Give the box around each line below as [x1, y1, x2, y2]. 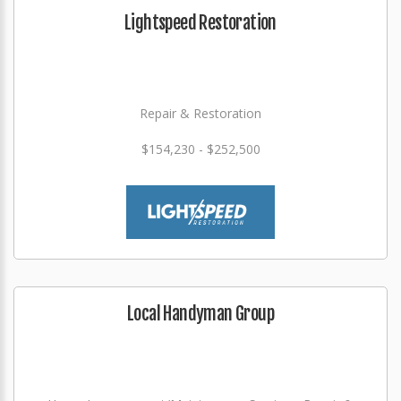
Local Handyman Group [127, 302, 274, 325]
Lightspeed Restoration [124, 11, 277, 34]
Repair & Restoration [140, 104, 261, 122]
